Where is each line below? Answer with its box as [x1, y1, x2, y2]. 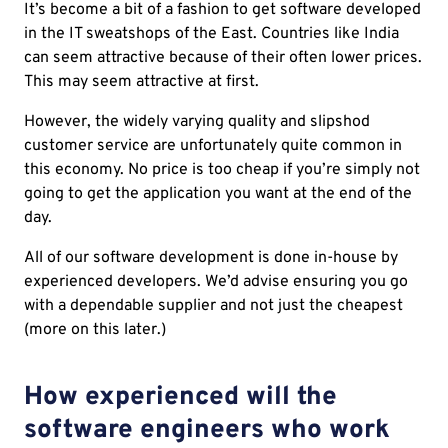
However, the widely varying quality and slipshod [24, 112, 370, 133]
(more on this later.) [24, 320, 166, 341]
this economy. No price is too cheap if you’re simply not [24, 160, 420, 181]
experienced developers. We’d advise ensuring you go [24, 272, 408, 293]
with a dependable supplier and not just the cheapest [24, 296, 403, 317]
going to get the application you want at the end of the [24, 184, 412, 205]
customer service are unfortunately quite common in [24, 136, 402, 157]
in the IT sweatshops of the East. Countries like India [24, 24, 399, 45]
